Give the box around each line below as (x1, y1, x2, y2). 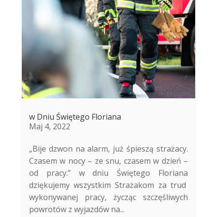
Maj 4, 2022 (29, 121, 70, 132)
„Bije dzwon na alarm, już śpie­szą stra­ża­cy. (29, 143, 188, 154)
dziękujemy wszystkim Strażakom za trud (29, 179, 188, 190)
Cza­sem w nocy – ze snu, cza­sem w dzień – (29, 155, 188, 166)
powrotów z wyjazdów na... (29, 203, 124, 215)
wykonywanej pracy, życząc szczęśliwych (29, 191, 188, 202)
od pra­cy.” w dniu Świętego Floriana (29, 167, 188, 178)
